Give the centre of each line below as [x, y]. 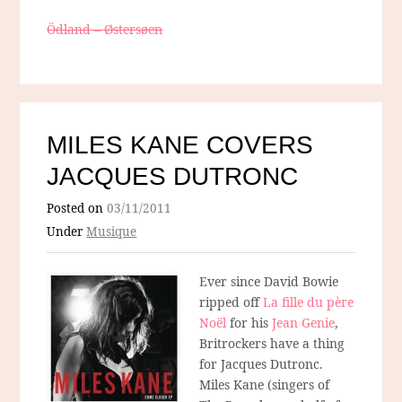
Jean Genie [302, 322]
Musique [112, 231]
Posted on [77, 208]
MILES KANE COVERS [180, 144]
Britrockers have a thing [272, 343]
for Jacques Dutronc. [262, 363]
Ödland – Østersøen [105, 29]
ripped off [232, 301]
